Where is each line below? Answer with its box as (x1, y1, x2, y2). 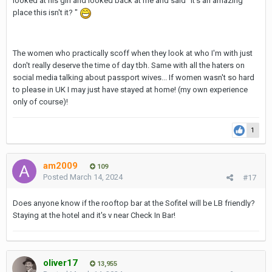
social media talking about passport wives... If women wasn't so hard (13, 72, 254, 82)
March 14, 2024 (70, 172, 123, 182)
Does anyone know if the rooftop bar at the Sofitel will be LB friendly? (13, 199, 255, 208)
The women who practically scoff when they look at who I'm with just (13, 48, 253, 58)
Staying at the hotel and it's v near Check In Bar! (13, 211, 175, 220)
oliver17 (43, 257, 78, 268)
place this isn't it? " (13, 8, 80, 17)
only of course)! (13, 97, 70, 106)
